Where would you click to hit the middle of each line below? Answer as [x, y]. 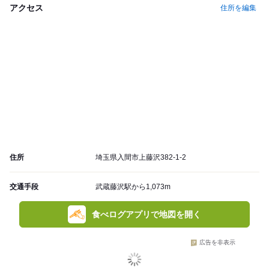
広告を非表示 [217, 243]
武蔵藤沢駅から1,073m [133, 187]
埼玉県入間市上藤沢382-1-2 [141, 158]
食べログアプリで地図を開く [147, 215]
